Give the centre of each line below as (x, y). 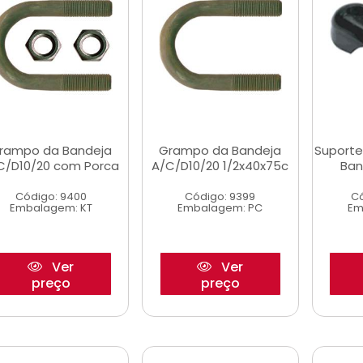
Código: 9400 (51, 196)
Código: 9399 (220, 196)
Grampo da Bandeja (220, 150)
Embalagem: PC (220, 208)
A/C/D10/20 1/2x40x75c (220, 166)
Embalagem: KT (51, 208)
